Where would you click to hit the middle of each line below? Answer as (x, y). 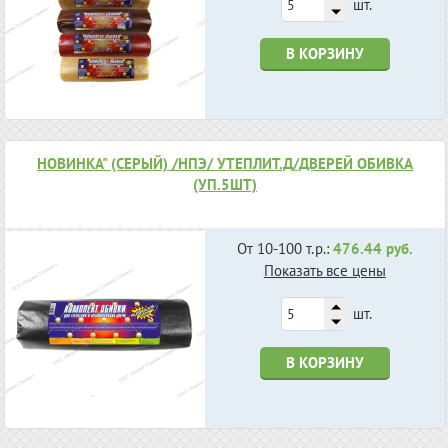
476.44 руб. (372, 249)
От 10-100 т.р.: (284, 249)
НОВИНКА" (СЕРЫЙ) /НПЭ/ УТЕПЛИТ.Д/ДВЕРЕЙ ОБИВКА (225, 163)
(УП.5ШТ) (225, 184)
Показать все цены (324, 271)
